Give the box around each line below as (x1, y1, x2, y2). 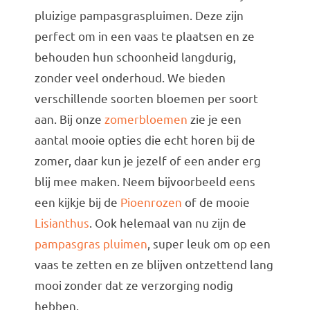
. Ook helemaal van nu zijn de (89, 215, 246, 230)
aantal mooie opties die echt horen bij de (34, 132, 255, 147)
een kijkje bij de (34, 194, 120, 210)
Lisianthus (34, 215, 89, 230)
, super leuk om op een (147, 236, 271, 251)
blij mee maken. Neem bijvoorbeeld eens (34, 174, 255, 189)
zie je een (187, 111, 241, 127)
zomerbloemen (104, 111, 188, 127)
